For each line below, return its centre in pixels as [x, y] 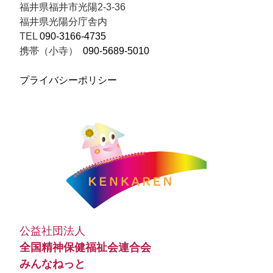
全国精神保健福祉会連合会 [85, 247]
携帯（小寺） [51, 51]
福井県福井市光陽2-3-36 [73, 7]
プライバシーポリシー [68, 80]
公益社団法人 [55, 231]
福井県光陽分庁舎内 [63, 22]
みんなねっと [52, 264]
